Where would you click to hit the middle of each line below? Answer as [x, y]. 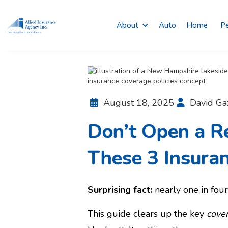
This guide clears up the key [147, 214]
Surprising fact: [120, 190]
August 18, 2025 [139, 103]
